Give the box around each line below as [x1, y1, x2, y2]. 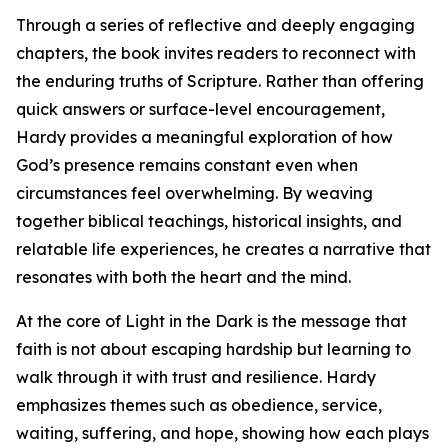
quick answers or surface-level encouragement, [16, 99, 385, 120]
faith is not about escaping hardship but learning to [16, 339, 411, 360]
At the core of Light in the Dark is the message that [16, 311, 407, 332]
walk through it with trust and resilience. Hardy [16, 367, 376, 388]
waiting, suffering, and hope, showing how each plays [16, 423, 429, 444]
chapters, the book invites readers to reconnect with [16, 43, 416, 64]
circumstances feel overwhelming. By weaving [16, 183, 373, 204]
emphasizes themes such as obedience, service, [16, 395, 382, 416]
